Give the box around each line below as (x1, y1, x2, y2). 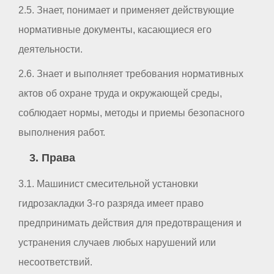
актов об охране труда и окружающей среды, (18, 87, 222, 98)
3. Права (29, 152, 75, 165)
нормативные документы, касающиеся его (18, 24, 212, 35)
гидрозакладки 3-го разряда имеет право (18, 198, 204, 209)
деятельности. (18, 43, 83, 54)
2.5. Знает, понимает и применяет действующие (18, 4, 234, 15)
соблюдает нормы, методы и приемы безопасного (18, 107, 245, 118)
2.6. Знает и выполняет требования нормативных (18, 68, 243, 79)
